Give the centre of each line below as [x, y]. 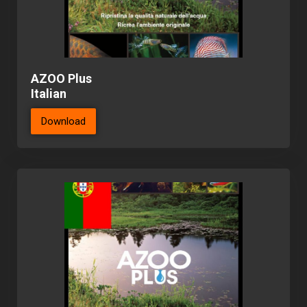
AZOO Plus [61, 79]
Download [63, 122]
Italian [49, 94]
